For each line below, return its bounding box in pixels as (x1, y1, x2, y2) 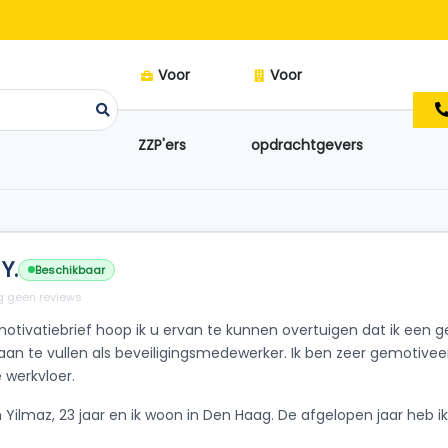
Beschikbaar (35, 261, 105, 278)
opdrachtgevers (250, 135, 363, 155)
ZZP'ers (138, 135, 186, 155)
